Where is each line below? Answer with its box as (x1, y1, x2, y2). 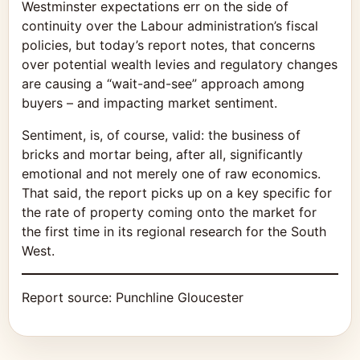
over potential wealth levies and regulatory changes (22, 55, 337, 72)
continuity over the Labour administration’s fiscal (22, 17, 318, 34)
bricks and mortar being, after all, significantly (22, 145, 303, 162)
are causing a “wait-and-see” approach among (22, 75, 305, 92)
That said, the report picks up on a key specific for (22, 184, 332, 201)
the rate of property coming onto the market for (22, 203, 317, 220)
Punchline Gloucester (116, 288, 243, 305)
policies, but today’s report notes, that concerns (22, 36, 315, 53)
